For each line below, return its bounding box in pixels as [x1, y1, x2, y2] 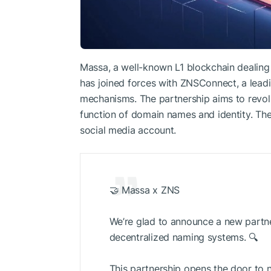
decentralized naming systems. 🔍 [109, 231, 258, 244]
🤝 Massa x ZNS [109, 184, 180, 197]
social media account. [80, 123, 177, 136]
